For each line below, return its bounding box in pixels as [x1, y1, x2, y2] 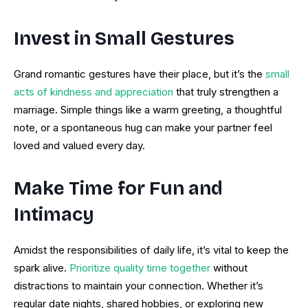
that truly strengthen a [173, 85, 278, 99]
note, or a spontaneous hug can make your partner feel [14, 121, 272, 135]
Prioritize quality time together [69, 261, 210, 275]
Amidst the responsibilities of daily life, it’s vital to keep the [14, 243, 289, 257]
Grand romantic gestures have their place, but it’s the [14, 67, 265, 81]
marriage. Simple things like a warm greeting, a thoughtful [14, 103, 282, 117]
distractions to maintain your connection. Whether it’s [14, 279, 263, 293]
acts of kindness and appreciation [14, 85, 173, 99]
